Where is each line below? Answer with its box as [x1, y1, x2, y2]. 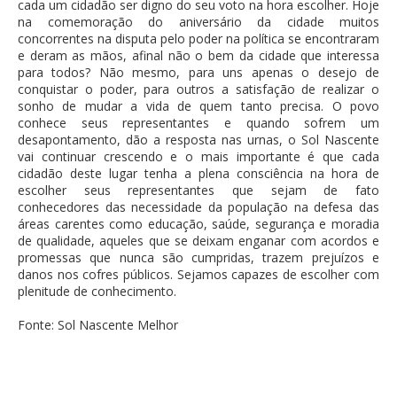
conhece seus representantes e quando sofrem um [18, 114, 379, 132]
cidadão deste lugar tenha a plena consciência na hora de [18, 165, 379, 183]
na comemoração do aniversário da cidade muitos [18, 13, 379, 31]
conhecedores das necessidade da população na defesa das [18, 198, 379, 216]
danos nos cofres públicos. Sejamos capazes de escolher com [18, 266, 379, 284]
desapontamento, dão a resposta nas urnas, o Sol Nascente [18, 131, 379, 149]
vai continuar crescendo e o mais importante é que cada [18, 148, 379, 166]
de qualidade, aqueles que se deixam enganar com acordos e [18, 232, 379, 250]
